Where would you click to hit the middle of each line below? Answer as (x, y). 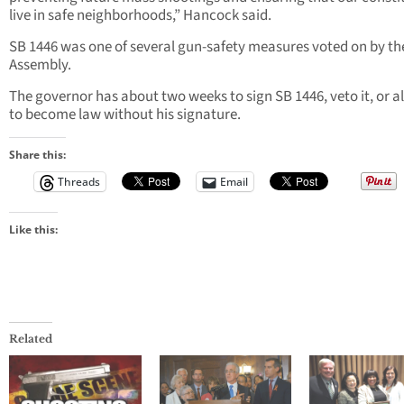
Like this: (33, 230)
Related (31, 339)
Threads (79, 182)
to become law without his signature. (125, 115)
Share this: (37, 155)
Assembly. (40, 65)
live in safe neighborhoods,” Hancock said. (140, 16)
